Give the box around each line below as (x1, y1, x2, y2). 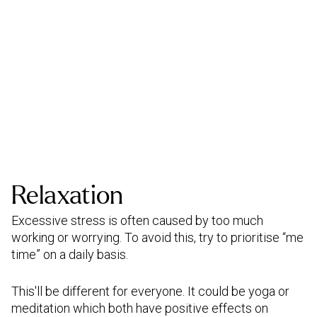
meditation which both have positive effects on (11, 301, 268, 316)
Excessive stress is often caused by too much (11, 213, 263, 228)
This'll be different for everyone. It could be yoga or (11, 284, 289, 299)
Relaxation (11, 182, 123, 209)
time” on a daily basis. (11, 247, 131, 262)
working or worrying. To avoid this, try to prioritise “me (11, 230, 304, 245)
